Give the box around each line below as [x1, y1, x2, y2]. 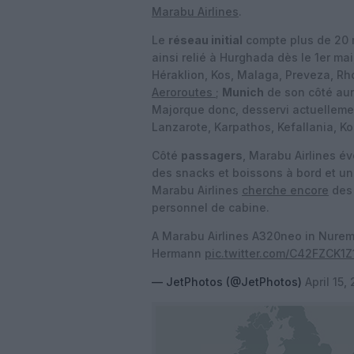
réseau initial [168, 33, 243, 47]
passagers [181, 149, 243, 162]
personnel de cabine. [152, 201, 273, 214]
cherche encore [242, 183, 329, 197]
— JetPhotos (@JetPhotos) [152, 275, 305, 288]
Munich [222, 85, 264, 99]
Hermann [152, 247, 205, 260]
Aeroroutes [152, 85, 216, 99]
